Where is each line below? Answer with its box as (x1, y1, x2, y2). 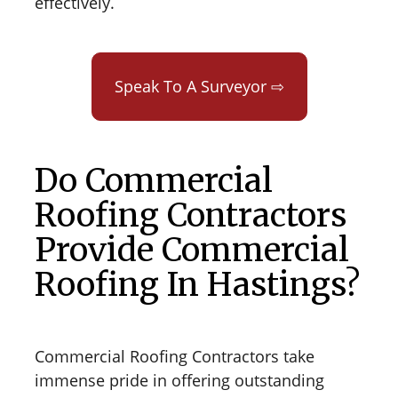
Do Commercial (35, 160, 273, 201)
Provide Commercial (35, 229, 349, 270)
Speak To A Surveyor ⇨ (114, 75, 284, 97)
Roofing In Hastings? (35, 264, 360, 305)
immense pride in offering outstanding (35, 369, 324, 391)
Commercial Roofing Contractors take (35, 345, 314, 367)
